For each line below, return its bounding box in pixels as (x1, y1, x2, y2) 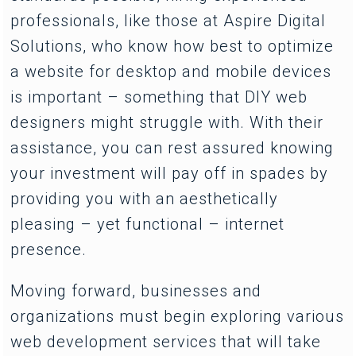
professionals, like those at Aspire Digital (10, 10, 327, 30)
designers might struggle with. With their (10, 112, 324, 132)
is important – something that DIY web (10, 87, 308, 106)
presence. (10, 239, 87, 259)
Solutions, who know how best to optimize (10, 36, 335, 56)
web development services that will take (10, 331, 322, 351)
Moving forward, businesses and (10, 281, 262, 300)
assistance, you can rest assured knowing (10, 137, 335, 157)
